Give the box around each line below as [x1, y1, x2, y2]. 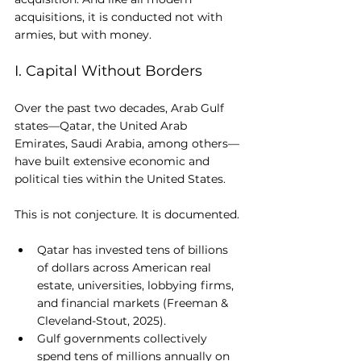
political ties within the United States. [15, 172, 226, 187]
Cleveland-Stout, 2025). [37, 313, 166, 329]
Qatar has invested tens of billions [37, 243, 231, 258]
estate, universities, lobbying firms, [37, 278, 237, 293]
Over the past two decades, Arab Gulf [15, 101, 227, 116]
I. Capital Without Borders [15, 62, 202, 81]
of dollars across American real [37, 260, 214, 276]
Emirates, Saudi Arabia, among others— [15, 136, 239, 151]
